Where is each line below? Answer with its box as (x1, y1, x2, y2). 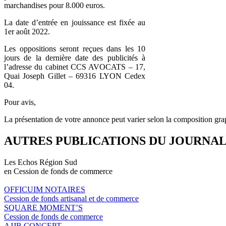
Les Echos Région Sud (4, 157, 77, 166)
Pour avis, (4, 97, 36, 106)
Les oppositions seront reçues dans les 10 (4, 44, 145, 53)
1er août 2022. (4, 27, 50, 36)
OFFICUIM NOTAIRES (4, 185, 85, 194)
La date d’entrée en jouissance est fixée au (4, 18, 145, 27)
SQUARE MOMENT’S (4, 203, 83, 212)
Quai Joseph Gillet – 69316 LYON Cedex (4, 71, 145, 80)
